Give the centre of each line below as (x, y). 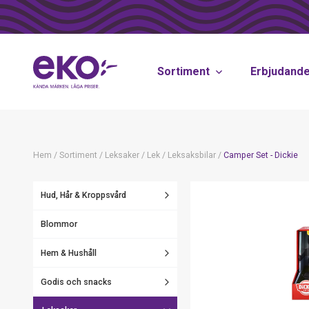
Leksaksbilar (191, 156)
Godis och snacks (76, 282)
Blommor (59, 225)
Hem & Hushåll (68, 253)
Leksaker (122, 156)
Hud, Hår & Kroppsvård (83, 196)
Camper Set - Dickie (260, 156)
